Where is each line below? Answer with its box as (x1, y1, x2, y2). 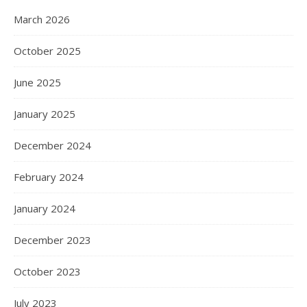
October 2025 (14, 44, 81, 58)
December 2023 (14, 233, 91, 247)
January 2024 (14, 201, 75, 215)
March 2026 (14, 12, 70, 26)
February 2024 (14, 170, 84, 184)
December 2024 (14, 138, 91, 152)
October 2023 (14, 265, 81, 278)
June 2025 (14, 75, 61, 89)
